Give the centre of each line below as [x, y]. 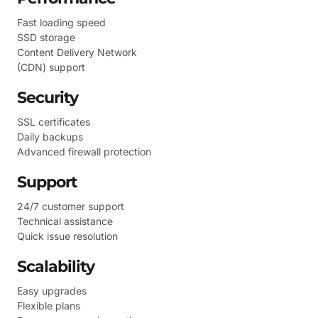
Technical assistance [65, 221]
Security [48, 97]
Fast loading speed [61, 22]
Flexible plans [49, 305]
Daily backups [50, 136]
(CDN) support [51, 67]
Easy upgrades [52, 290]
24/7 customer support [71, 206]
